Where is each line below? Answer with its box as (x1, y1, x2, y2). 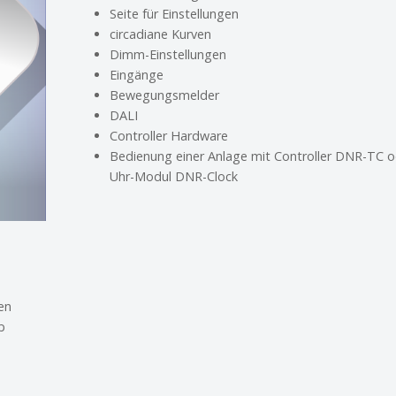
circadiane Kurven (109, 26, 211, 42)
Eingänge (109, 66, 164, 83)
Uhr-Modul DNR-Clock (109, 168, 238, 185)
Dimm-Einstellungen (109, 46, 226, 63)
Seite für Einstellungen (109, 5, 239, 22)
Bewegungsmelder (109, 87, 219, 103)
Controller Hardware (109, 127, 228, 144)
